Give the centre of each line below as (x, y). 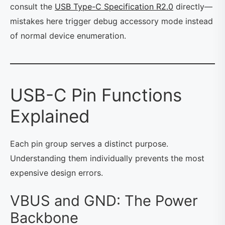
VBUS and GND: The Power (104, 201)
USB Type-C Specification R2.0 (114, 7)
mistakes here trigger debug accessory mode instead (111, 21)
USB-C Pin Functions (96, 95)
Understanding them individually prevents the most (107, 158)
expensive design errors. (57, 173)
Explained (50, 116)
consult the (32, 7)
